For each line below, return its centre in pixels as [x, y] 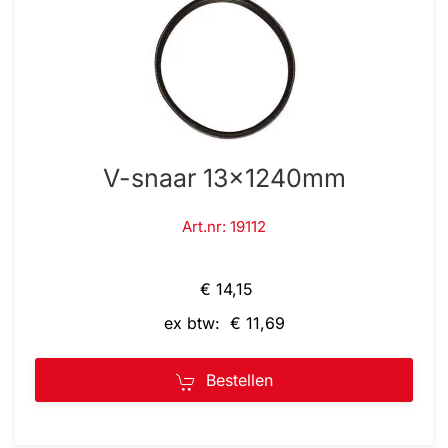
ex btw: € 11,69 [224, 323]
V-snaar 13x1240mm [224, 178]
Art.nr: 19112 [224, 226]
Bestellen [239, 380]
